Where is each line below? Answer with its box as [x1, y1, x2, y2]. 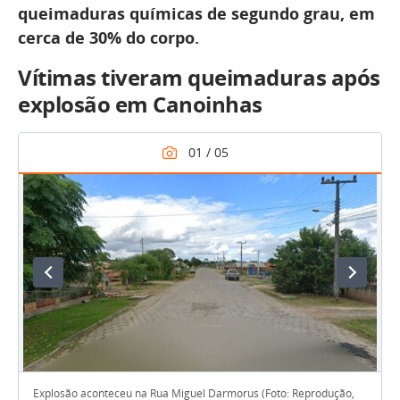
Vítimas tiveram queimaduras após [18, 62, 380, 92]
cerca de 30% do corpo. [18, 27, 199, 48]
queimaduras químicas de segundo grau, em [18, 3, 375, 24]
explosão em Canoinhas [18, 89, 262, 119]
